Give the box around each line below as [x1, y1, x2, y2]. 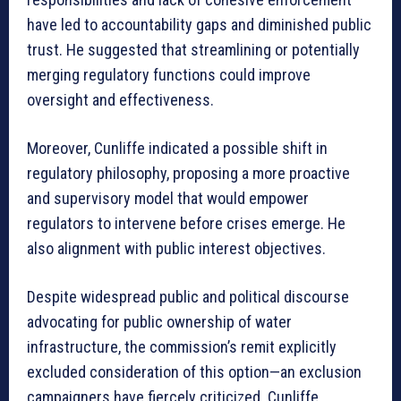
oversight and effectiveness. [27, 90, 214, 110]
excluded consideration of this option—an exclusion [27, 363, 362, 382]
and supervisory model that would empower [27, 189, 309, 209]
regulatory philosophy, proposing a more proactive [27, 164, 350, 183]
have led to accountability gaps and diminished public [27, 15, 371, 35]
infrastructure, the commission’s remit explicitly [27, 337, 337, 357]
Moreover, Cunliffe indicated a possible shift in [27, 139, 328, 158]
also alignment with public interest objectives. [27, 239, 326, 259]
